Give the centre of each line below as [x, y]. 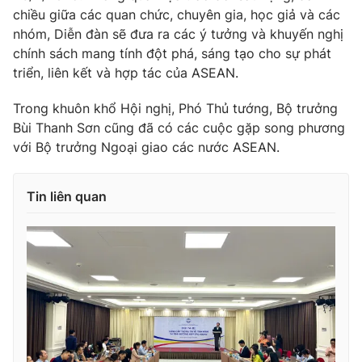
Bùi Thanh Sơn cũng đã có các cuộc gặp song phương [179, 128]
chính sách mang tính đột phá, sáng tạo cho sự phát [172, 54]
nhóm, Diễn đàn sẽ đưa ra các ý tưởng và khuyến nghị [178, 34]
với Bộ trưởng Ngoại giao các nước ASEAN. [146, 147]
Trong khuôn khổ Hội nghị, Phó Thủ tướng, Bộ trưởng [175, 109]
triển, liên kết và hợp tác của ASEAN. [126, 73]
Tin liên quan [67, 197]
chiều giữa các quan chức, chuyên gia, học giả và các [177, 15]
